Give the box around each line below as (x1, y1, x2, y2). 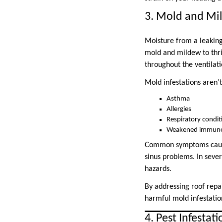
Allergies (166, 105, 191, 113)
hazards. (145, 165, 171, 173)
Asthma (166, 95, 190, 103)
